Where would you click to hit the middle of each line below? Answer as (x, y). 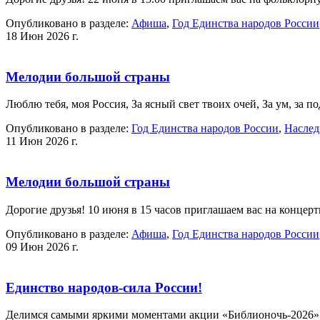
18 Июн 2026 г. (42, 36)
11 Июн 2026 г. (42, 141)
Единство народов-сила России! (104, 287)
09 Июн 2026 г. (42, 246)
